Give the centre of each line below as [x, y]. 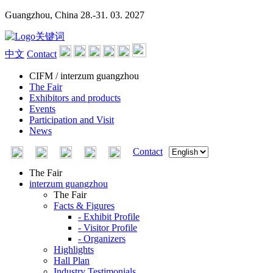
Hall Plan [72, 261]
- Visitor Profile [108, 228]
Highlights [74, 250]
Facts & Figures [84, 206]
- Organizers [102, 239]
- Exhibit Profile [109, 217]
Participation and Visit [72, 120]
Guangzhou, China [41, 15]
